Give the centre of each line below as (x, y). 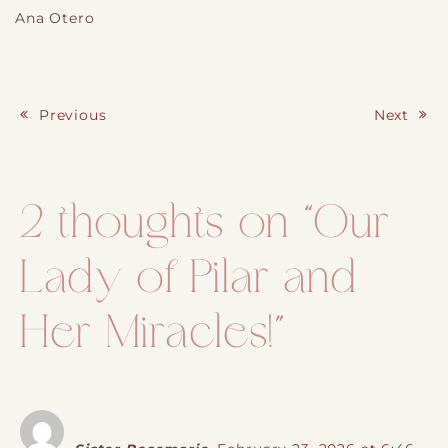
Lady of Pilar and (189, 281)
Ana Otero (55, 17)
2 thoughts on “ (167, 226)
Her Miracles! (147, 336)
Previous (72, 114)
